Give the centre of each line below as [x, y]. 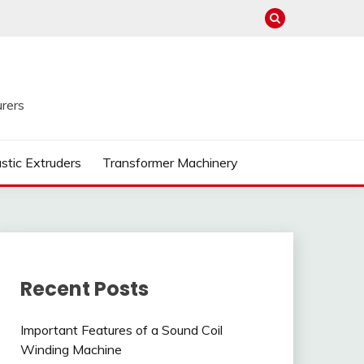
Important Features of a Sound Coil [121, 329]
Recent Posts [84, 288]
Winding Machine [71, 349]
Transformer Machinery [170, 162]
